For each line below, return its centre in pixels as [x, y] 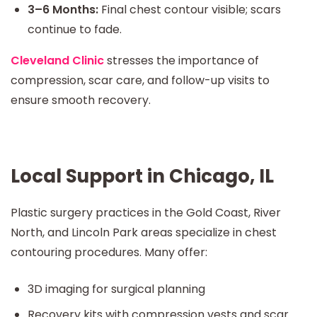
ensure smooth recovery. [81, 100]
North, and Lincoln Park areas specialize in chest [144, 232]
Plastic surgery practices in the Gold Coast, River [146, 212]
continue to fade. [75, 29]
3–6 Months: [63, 10]
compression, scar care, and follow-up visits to [140, 80]
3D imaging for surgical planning [116, 289]
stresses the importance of [181, 60]
